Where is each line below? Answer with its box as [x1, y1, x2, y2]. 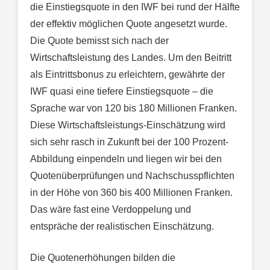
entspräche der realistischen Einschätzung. [30, 221, 214, 232]
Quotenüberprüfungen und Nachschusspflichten [30, 171, 234, 181]
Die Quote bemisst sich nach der [30, 36, 169, 46]
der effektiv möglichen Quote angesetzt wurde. [30, 19, 227, 30]
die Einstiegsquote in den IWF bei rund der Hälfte [30, 2, 240, 13]
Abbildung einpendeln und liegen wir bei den [30, 154, 222, 165]
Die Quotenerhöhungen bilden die [30, 253, 175, 263]
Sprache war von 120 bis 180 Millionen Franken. [30, 103, 237, 114]
